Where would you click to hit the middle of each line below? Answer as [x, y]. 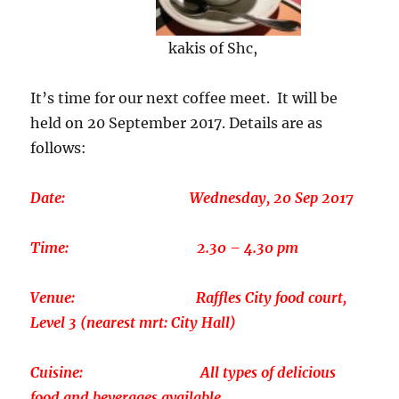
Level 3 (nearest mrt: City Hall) [134, 322]
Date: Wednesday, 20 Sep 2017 [192, 197]
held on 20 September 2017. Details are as [177, 122]
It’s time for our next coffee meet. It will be [184, 98]
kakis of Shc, [213, 48]
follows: [59, 147]
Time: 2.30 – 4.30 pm [165, 247]
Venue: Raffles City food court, [189, 297]
